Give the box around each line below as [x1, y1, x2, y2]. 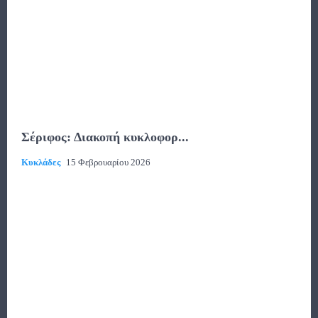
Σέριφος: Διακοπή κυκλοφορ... [21, 129, 189, 144]
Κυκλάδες [21, 156, 60, 168]
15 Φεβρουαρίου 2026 [66, 156, 150, 168]
